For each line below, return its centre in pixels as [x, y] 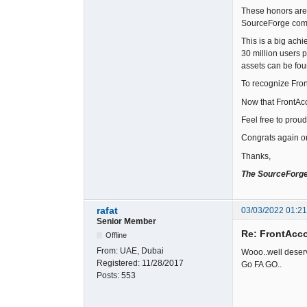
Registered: [119, 263]
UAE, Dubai [142, 250]
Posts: [109, 275]
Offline [116, 235]
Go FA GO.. [261, 264]
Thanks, [256, 156]
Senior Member [126, 221]
